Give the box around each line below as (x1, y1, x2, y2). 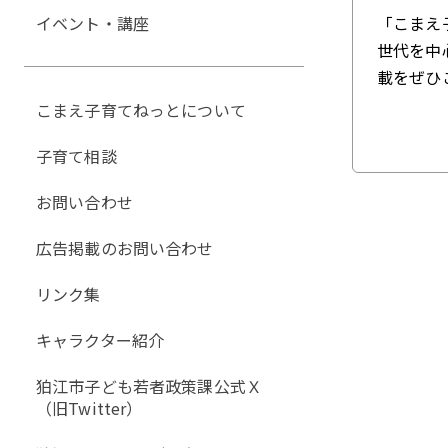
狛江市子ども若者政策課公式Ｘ (36, 374, 263, 398)
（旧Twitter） (36, 396, 143, 420)
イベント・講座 (36, 11, 150, 35)
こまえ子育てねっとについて (36, 98, 246, 122)
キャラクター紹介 (36, 328, 165, 352)
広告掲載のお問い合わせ (36, 236, 214, 260)
